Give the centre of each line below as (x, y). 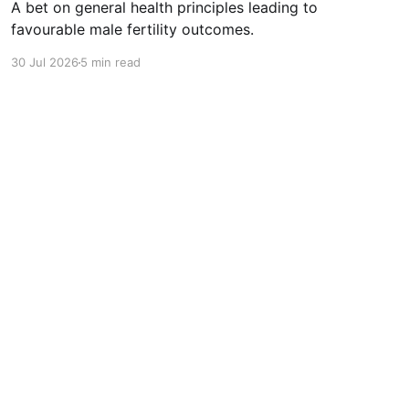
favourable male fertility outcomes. (132, 30)
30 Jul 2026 (44, 63)
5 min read (110, 63)
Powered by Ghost (290, 276)
